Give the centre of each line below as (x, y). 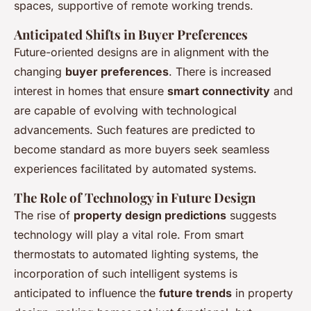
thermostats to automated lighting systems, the (136, 254)
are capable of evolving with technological (125, 111)
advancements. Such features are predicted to (135, 130)
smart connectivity (219, 91)
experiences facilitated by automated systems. (135, 169)
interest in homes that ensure (91, 91)
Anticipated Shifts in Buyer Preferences (131, 35)
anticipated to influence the (86, 293)
